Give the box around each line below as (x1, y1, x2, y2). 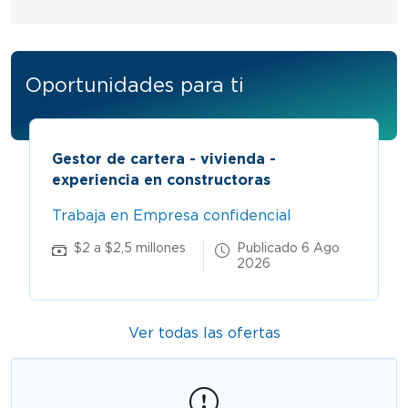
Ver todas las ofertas (127, 324, 280, 342)
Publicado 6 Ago (237, 240, 340, 255)
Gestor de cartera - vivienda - (52, 149, 276, 168)
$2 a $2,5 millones (74, 240, 186, 255)
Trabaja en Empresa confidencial (52, 206, 291, 224)
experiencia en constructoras (52, 170, 270, 189)
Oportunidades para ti (25, 73, 244, 97)
